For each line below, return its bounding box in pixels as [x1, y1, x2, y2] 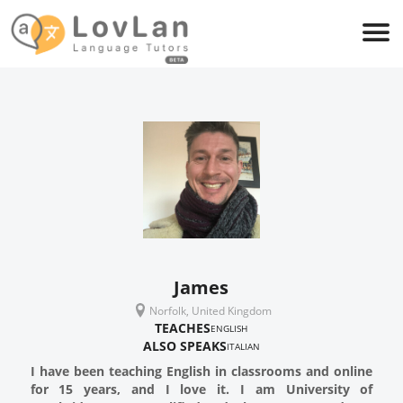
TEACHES [155, 319, 211, 336]
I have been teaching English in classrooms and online [30, 363, 373, 380]
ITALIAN [226, 340, 260, 353]
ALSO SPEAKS [142, 337, 227, 354]
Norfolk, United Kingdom [148, 302, 272, 318]
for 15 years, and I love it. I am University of [30, 381, 373, 398]
